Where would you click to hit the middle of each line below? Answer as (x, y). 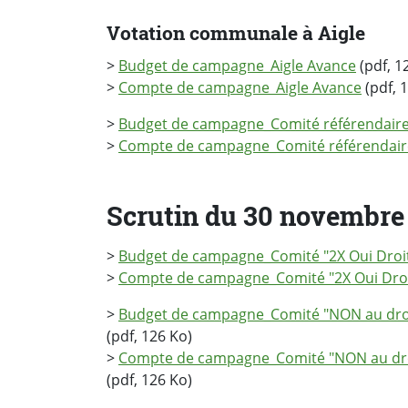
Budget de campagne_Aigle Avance (237, 65)
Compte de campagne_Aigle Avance (240, 87)
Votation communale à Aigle (236, 33)
